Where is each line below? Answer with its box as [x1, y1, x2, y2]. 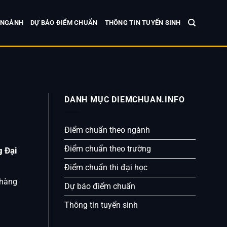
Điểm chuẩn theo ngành [64, 125, 150, 135]
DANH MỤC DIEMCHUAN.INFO [64, 95, 185, 105]
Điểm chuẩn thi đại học [64, 162, 147, 172]
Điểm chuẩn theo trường [64, 143, 151, 154]
